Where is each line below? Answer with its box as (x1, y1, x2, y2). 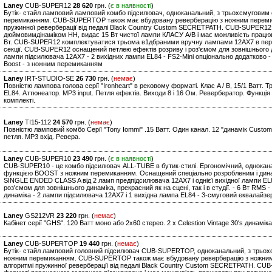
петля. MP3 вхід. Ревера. (4, 133, 80, 141)
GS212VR (23, 212, 56, 220)
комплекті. (4, 97, 35, 104)
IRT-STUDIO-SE (23, 75, 76, 83)
